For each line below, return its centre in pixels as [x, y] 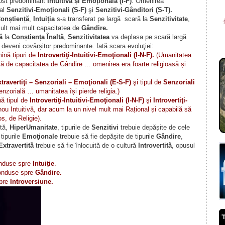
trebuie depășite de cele [154, 127]
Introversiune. [31, 182]
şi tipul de [147, 82]
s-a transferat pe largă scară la [102, 19]
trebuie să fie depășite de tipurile [107, 136]
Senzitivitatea [88, 37]
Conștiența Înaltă [37, 37]
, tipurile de [74, 127]
